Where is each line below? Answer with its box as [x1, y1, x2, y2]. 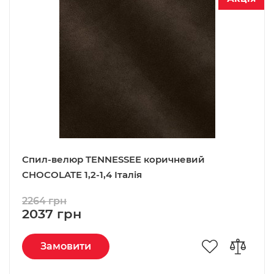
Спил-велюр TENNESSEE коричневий [22, 154, 205, 166]
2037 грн [22, 206, 81, 222]
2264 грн [22, 195, 67, 207]
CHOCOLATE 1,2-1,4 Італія [22, 169, 142, 181]
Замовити [40, 240, 91, 253]
